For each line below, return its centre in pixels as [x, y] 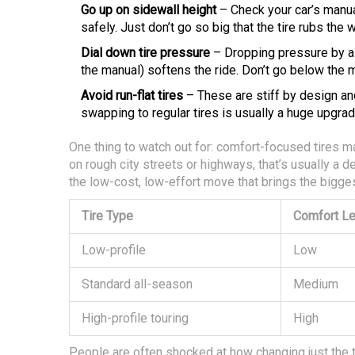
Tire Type [107, 216]
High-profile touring [135, 319]
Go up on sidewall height [149, 10]
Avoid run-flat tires [132, 96]
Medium [316, 284]
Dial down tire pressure [145, 53]
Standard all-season [137, 284]
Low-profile [114, 250]
